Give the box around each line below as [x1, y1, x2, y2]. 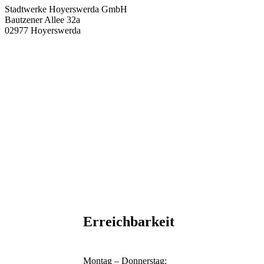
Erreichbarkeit [82, 213, 174, 229]
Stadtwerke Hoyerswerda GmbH [5, 4, 127, 15]
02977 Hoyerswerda [5, 25, 81, 36]
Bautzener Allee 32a [5, 15, 80, 25]
